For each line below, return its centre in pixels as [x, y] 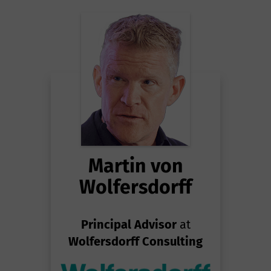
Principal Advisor [129, 224]
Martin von [135, 165]
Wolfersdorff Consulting [135, 241]
